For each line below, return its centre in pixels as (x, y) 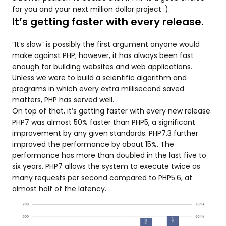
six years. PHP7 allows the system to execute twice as (106, 166)
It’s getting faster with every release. (108, 22)
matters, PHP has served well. (63, 100)
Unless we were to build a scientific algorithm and (99, 78)
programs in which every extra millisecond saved (98, 89)
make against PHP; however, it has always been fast (103, 55)
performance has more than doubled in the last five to (109, 155)
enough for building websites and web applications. (102, 67)
